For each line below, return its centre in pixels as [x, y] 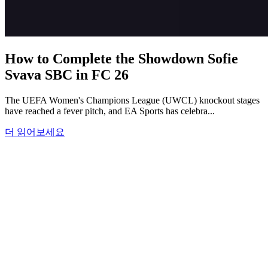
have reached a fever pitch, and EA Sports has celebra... [110, 111]
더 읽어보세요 [35, 132]
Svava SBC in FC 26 [67, 75]
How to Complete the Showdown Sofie [121, 59]
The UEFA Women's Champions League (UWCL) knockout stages [132, 100]
